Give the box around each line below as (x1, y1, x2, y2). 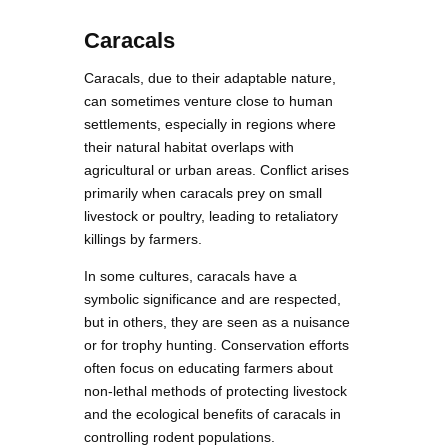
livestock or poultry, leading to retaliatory (84, 207, 338, 224)
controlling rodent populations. (84, 428, 275, 445)
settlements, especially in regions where (84, 115, 336, 132)
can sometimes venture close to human (84, 92, 333, 109)
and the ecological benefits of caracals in (84, 405, 341, 422)
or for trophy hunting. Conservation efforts (84, 336, 349, 353)
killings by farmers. (84, 230, 202, 247)
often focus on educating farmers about (84, 359, 333, 376)
